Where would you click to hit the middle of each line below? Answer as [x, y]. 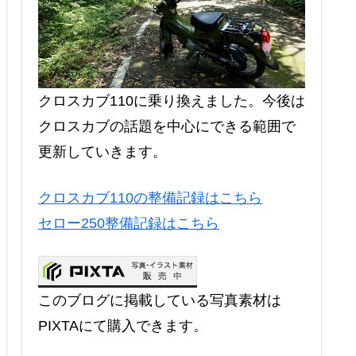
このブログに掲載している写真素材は [160, 300]
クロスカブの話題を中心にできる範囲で [167, 127]
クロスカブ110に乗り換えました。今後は [172, 101]
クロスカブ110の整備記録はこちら [150, 197]
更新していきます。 [103, 152]
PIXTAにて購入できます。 [123, 325]
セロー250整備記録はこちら [129, 223]
